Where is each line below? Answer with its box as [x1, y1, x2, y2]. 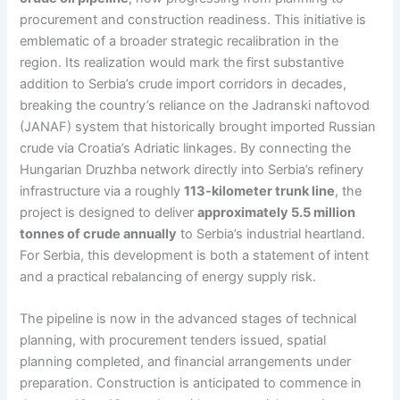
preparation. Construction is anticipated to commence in [20, 375, 362, 392]
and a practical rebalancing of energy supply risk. [20, 268, 317, 285]
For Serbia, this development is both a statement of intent [20, 246, 370, 263]
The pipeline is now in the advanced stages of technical [20, 311, 357, 328]
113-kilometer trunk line [184, 182, 336, 199]
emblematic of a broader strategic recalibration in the [20, 32, 339, 49]
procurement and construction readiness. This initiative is [20, 11, 367, 28]
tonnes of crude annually [20, 225, 178, 242]
